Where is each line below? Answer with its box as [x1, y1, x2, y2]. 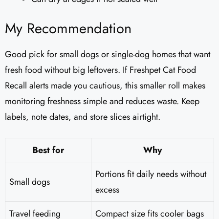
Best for [32, 144, 64, 157]
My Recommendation [5, 18, 131, 39]
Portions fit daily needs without [95, 168, 206, 181]
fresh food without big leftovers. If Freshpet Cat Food [5, 64, 196, 77]
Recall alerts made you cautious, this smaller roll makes [5, 79, 205, 92]
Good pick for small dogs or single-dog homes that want [5, 48, 210, 61]
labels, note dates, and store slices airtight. [5, 110, 160, 124]
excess [95, 183, 119, 197]
